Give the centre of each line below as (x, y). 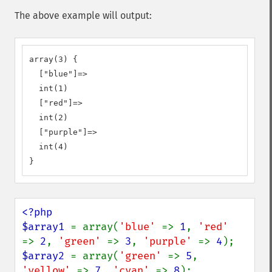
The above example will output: (83, 15)
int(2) (49, 117)
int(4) (49, 147)
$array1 (46, 227)
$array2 (46, 256)
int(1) (49, 88)
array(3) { (53, 59)
